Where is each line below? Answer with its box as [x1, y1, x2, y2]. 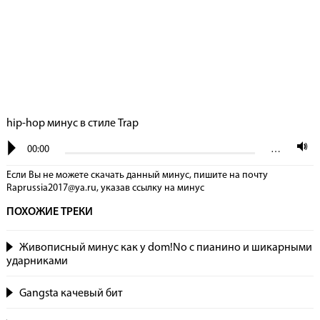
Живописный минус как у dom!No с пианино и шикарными [19, 242, 312, 254]
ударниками [6, 256, 68, 267]
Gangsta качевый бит [19, 288, 123, 299]
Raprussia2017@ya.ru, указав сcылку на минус [6, 183, 204, 194]
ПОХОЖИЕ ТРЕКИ [6, 206, 93, 218]
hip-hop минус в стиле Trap [6, 118, 139, 129]
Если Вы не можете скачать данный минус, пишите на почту [6, 170, 268, 181]
